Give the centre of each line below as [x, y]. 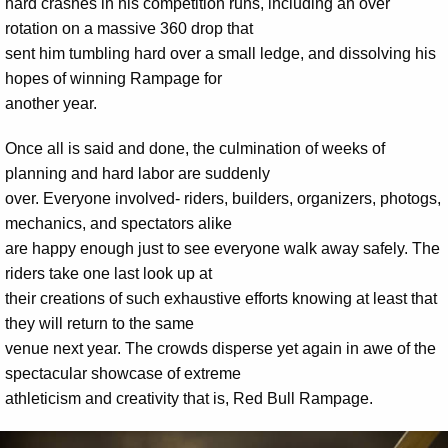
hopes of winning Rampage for [113, 78]
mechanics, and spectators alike [118, 223]
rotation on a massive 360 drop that [129, 28]
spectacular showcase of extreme [123, 373]
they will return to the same [99, 323]
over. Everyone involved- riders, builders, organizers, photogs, [223, 198]
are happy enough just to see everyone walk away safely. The [222, 248]
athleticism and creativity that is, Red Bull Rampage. [189, 398]
